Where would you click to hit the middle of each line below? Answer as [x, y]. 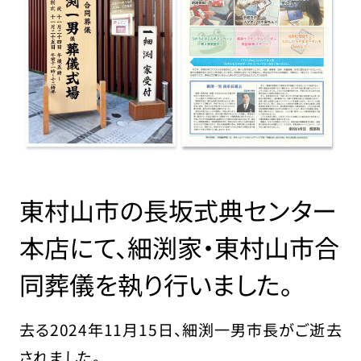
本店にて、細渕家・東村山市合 [179, 247]
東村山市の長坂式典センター [178, 210]
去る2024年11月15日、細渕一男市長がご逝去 [180, 329]
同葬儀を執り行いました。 [156, 284]
